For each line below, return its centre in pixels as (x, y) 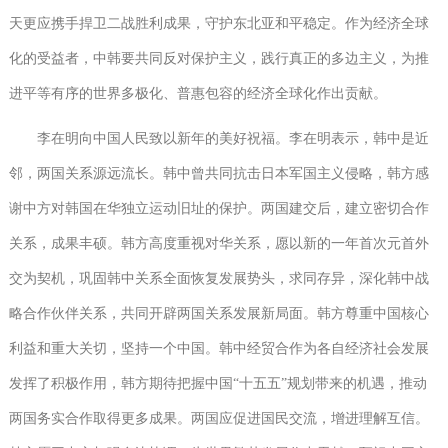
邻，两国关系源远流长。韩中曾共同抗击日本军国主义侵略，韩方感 (218, 174)
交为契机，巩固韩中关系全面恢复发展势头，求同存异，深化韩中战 (218, 279)
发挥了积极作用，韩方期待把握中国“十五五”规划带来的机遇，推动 (217, 384)
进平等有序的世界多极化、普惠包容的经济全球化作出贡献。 (197, 94)
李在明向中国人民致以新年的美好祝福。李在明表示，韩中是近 (218, 139)
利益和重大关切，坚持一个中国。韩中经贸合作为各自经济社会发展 (218, 349)
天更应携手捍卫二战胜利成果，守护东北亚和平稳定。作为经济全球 (218, 24)
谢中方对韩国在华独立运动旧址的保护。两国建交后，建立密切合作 (218, 209)
